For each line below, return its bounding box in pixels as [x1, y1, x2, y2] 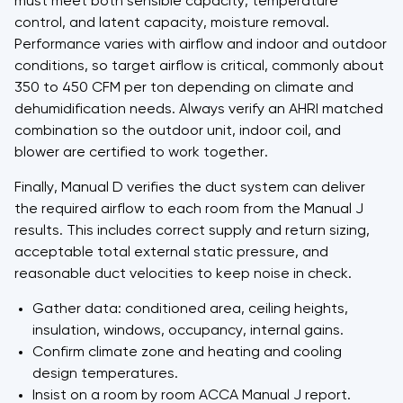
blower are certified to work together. [14, 145, 268, 160]
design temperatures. [32, 366, 178, 381]
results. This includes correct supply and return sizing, [14, 223, 370, 238]
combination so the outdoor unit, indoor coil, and [14, 123, 341, 139]
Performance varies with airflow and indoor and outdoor [14, 37, 387, 52]
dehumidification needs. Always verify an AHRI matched [14, 102, 383, 117]
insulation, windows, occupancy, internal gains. [32, 323, 344, 338]
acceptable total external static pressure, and [14, 245, 328, 260]
